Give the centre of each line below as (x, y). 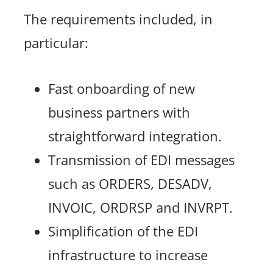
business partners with (119, 113)
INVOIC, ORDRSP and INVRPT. (141, 208)
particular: (56, 43)
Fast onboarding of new (122, 89)
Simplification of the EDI (123, 232)
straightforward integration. (135, 136)
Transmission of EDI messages (142, 160)
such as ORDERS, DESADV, (130, 184)
